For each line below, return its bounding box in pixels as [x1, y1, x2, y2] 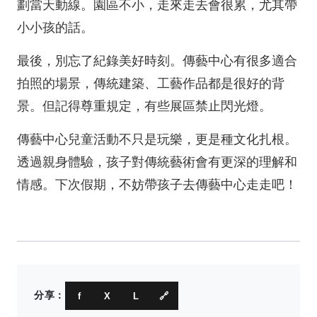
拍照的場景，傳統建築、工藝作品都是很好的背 [17, 76, 284, 91]
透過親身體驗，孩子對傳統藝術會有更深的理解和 [17, 155, 297, 169]
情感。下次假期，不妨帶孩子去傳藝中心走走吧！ [17, 178, 297, 192]
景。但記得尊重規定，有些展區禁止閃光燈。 [17, 99, 272, 113]
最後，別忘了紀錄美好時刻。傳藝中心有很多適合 [17, 54, 297, 68]
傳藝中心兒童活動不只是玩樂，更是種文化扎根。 [17, 132, 297, 146]
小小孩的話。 [17, 21, 93, 35]
